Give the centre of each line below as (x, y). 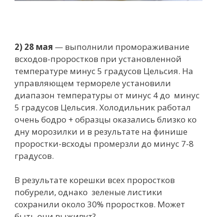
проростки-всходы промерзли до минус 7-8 (104, 143)
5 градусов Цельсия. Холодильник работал (103, 107)
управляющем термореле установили (93, 83)
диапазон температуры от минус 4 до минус (107, 95)
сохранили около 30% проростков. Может (100, 204)
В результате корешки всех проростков (95, 180)
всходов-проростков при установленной (98, 59)
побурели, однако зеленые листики (88, 192)
